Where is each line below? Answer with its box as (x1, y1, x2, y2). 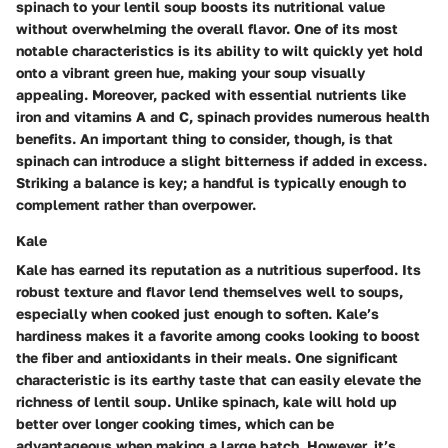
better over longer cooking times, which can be (16, 415, 334, 433)
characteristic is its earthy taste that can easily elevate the (16, 371, 421, 389)
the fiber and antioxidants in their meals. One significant (16, 349, 398, 367)
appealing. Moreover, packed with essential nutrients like (16, 86, 406, 104)
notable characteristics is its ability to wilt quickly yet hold (16, 42, 423, 60)
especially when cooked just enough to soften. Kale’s (16, 305, 379, 323)
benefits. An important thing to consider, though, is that (16, 130, 393, 148)
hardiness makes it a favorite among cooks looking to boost (16, 327, 420, 345)
